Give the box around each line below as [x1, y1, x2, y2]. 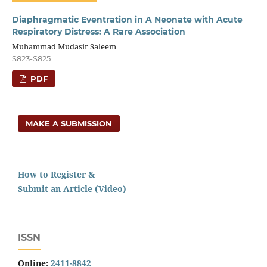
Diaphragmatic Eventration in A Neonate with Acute [11, 14, 243, 25]
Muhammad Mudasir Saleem [11, 41, 116, 52]
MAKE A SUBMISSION [26, 118, 113, 128]
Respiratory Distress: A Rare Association [11, 26, 185, 37]
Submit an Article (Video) [18, 182, 126, 194]
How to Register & [18, 168, 95, 180]
